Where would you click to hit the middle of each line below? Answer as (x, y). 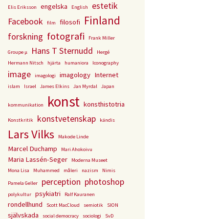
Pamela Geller (23, 183)
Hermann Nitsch (26, 63)
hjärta (54, 63)
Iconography (106, 63)
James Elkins (55, 86)
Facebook (25, 21)
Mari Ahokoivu (77, 149)
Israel (30, 86)
